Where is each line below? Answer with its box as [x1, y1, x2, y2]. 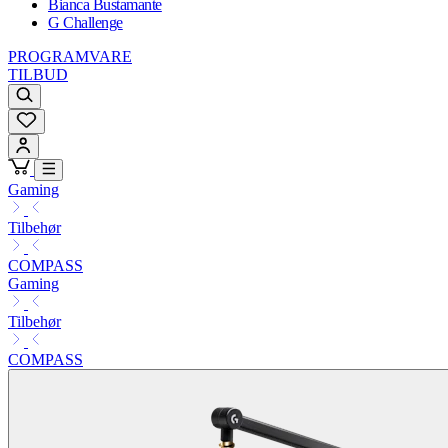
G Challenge [48, 14, 123, 32]
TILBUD [8, 66, 68, 84]
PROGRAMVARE [8, 48, 132, 66]
